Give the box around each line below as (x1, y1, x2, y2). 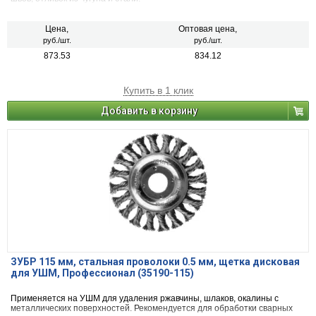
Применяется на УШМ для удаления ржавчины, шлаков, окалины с (11, 293, 279, 304)
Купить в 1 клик (123, 85, 193, 97)
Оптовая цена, (178, 24, 237, 35)
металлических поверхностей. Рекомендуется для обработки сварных (11, 303, 293, 314)
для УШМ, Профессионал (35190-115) (11, 267, 194, 279)
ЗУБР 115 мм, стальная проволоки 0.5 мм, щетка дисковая (11, 256, 300, 268)
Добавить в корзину (101, 105, 197, 117)
